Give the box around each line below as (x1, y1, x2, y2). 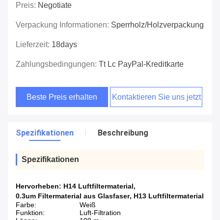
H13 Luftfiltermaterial (134, 192, 204, 200)
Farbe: (16, 201, 36, 209)
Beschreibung (98, 128, 148, 138)
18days (52, 40, 77, 49)
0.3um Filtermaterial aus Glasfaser (16, 192, 130, 200)
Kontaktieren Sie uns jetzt (111, 93, 201, 102)
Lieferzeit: (16, 40, 52, 49)
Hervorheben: (16, 182, 63, 191)
